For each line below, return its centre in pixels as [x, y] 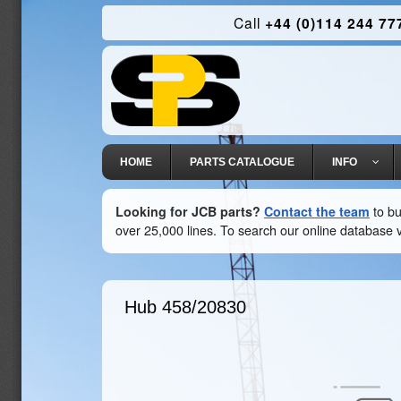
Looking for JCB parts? [188, 211]
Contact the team [317, 211]
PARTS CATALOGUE [242, 162]
